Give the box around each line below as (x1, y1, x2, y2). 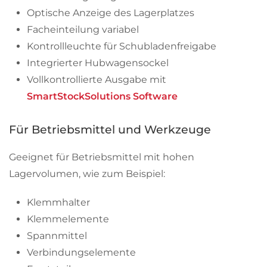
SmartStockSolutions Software (27, 90, 178, 102)
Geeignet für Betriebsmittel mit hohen (9, 151, 194, 163)
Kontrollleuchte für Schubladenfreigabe (27, 40, 216, 52)
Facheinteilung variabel (27, 23, 139, 35)
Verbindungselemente (27, 246, 136, 258)
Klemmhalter (27, 196, 90, 208)
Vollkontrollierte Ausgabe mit (27, 73, 166, 85)
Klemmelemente (27, 213, 109, 225)
